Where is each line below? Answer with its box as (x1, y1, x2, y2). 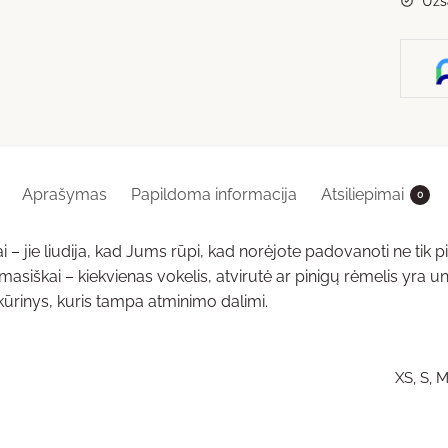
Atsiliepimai (321, 185, 404, 205)
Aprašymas (22, 185, 107, 205)
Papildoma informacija (131, 185, 297, 205)
